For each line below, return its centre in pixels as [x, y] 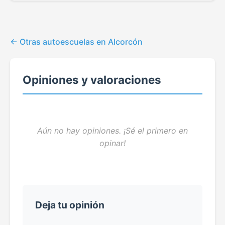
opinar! [113, 143]
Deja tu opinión [70, 205]
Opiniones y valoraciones [92, 79]
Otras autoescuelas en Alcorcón [81, 41]
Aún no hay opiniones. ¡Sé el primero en [113, 130]
